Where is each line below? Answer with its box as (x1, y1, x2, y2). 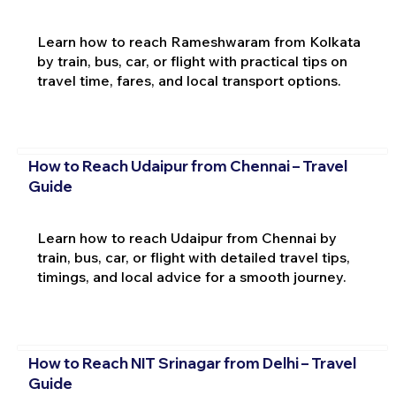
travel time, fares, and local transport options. (36, 71, 341, 89)
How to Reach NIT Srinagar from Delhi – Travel (27, 353, 356, 372)
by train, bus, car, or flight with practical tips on (36, 51, 347, 70)
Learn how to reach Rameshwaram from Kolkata (36, 32, 361, 50)
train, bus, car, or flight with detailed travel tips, (36, 248, 350, 267)
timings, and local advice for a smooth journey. (36, 268, 346, 286)
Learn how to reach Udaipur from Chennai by (36, 229, 337, 247)
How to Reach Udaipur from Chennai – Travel (27, 156, 347, 176)
